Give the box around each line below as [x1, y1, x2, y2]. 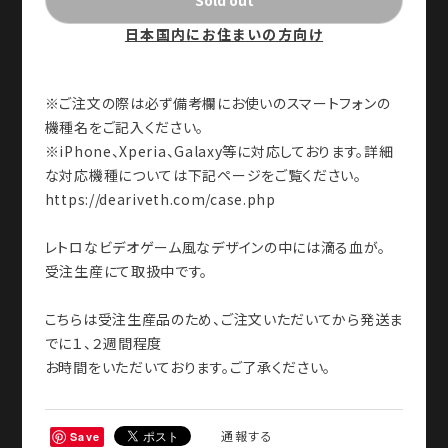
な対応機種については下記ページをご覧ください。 [44, 164, 362, 185]
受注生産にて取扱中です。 [44, 260, 209, 281]
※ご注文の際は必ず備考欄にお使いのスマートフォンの [44, 92, 391, 113]
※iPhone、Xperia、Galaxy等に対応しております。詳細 [44, 140, 394, 161]
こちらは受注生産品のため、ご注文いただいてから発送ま [44, 308, 403, 329]
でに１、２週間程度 [44, 332, 163, 353]
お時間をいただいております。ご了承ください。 [44, 356, 332, 377]
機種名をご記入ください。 [44, 116, 205, 137]
